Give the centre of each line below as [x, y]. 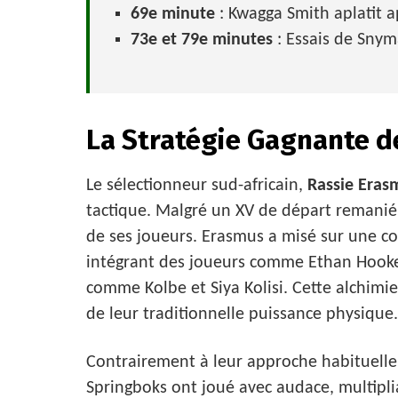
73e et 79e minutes [202, 40]
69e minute [173, 15]
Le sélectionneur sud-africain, [197, 185]
